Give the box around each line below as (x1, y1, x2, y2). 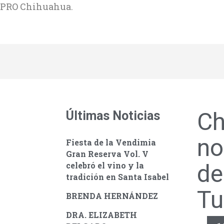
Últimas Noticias (66, 108, 160, 123)
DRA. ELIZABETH (66, 209, 137, 220)
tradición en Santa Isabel (66, 171, 169, 182)
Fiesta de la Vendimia (66, 137, 156, 147)
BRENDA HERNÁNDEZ (66, 190, 158, 201)
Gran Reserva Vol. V (66, 148, 148, 159)
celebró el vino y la (66, 160, 144, 170)
